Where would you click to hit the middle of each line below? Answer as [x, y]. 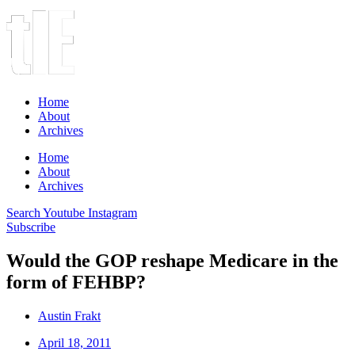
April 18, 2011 [74, 342]
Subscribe [31, 227]
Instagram [113, 213]
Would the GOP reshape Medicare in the [172, 260]
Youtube [64, 213]
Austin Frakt [69, 315]
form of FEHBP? [76, 282]
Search [23, 213]
